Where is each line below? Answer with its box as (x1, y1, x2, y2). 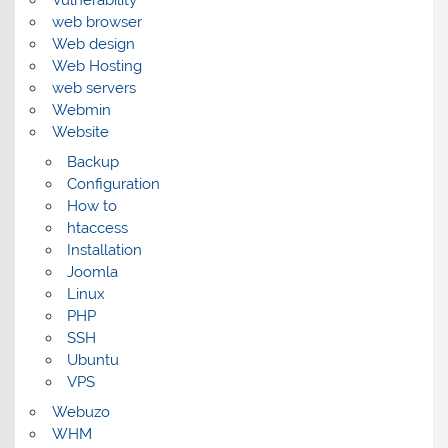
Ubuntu (66, 350, 119, 369)
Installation (66, 240, 142, 259)
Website (51, 123, 109, 142)
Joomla (66, 262, 118, 281)
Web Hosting (51, 57, 142, 76)
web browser (51, 13, 142, 32)
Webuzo (51, 402, 110, 421)
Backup (66, 152, 119, 171)
